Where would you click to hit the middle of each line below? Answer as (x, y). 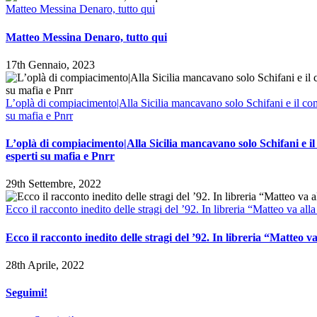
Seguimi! (27, 293)
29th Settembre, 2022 (53, 184)
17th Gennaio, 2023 (50, 64)
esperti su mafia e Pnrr (60, 156)
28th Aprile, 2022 (45, 265)
